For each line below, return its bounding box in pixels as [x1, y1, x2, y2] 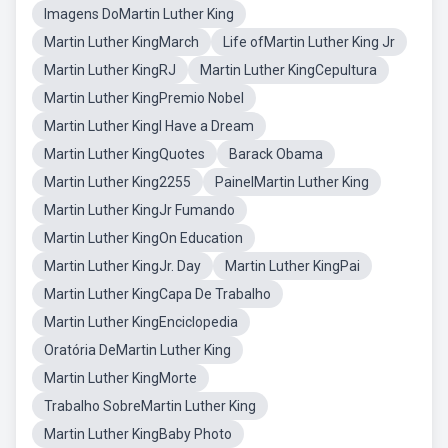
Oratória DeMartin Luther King [44, 342, 231, 358]
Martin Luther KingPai [225, 258, 360, 274]
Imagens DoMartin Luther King [44, 6, 234, 22]
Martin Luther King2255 [44, 174, 191, 190]
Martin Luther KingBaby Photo [44, 426, 232, 442]
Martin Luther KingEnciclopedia [44, 314, 238, 330]
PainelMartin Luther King [215, 174, 369, 190]
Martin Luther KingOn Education [44, 230, 243, 246]
